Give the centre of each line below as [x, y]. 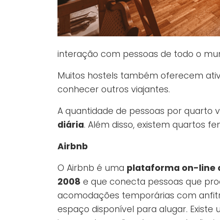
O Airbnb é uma [92, 168]
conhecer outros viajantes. [114, 90]
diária [71, 125]
